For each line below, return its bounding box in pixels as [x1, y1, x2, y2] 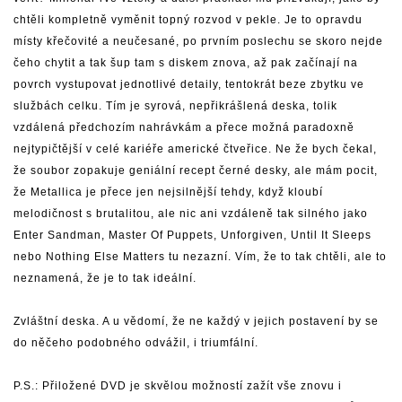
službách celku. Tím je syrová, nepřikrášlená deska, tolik [13, 100, 337, 112]
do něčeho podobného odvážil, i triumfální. [13, 336, 258, 349]
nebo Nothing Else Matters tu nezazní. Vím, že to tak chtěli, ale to [13, 250, 387, 263]
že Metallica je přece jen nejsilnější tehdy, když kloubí [13, 186, 323, 198]
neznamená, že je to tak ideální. [13, 272, 197, 284]
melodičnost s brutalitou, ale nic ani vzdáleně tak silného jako [13, 207, 368, 220]
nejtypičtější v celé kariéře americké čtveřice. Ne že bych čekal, [13, 143, 377, 155]
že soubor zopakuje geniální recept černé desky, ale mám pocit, [13, 164, 378, 177]
